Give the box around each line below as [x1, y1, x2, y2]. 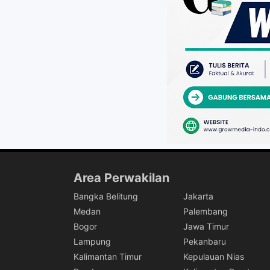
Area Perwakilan [74, 171, 169, 185]
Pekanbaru [183, 236, 226, 246]
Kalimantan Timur [74, 251, 142, 262]
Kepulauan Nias [183, 251, 244, 262]
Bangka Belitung [74, 191, 138, 201]
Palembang [183, 206, 228, 216]
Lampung [74, 236, 111, 246]
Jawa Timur [183, 221, 229, 231]
